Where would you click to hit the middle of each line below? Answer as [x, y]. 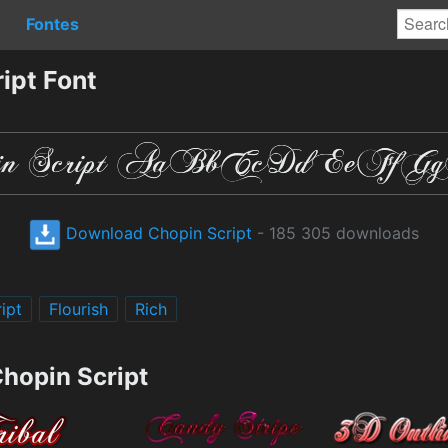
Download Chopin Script [156, 232]
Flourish [78, 308]
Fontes [52, 23]
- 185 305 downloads [335, 232]
